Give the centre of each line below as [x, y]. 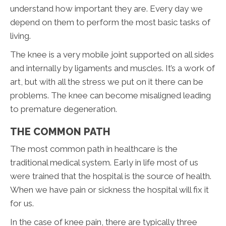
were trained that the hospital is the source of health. [111, 176]
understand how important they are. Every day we [106, 9]
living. [20, 36]
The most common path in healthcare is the [94, 149]
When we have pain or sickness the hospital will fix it [109, 190]
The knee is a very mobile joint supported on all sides [112, 54]
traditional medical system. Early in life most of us [104, 162]
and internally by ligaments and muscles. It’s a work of [112, 68]
